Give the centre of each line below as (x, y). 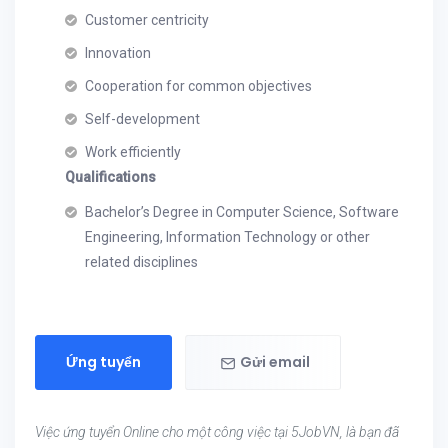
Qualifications (110, 177)
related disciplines (141, 262)
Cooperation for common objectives (198, 86)
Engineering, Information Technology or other (227, 237)
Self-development (142, 119)
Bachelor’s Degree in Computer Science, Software (242, 212)
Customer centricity (147, 20)
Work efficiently (133, 152)
